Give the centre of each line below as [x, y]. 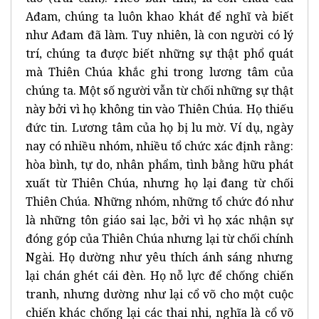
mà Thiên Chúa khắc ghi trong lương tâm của [159, 72]
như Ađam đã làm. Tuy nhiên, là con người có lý [159, 35]
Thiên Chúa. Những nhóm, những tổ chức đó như [159, 201]
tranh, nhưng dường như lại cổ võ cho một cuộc [159, 294]
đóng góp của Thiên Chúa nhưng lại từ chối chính [159, 238]
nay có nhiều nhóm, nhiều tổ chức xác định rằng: [159, 146]
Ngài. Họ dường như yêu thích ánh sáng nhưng [159, 257]
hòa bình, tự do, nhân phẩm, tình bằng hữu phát [159, 164]
